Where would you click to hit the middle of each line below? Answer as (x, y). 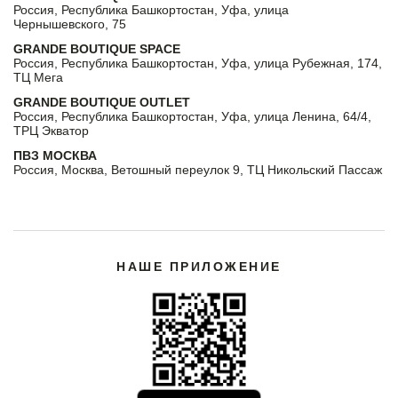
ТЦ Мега (38, 78)
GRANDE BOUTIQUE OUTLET (102, 103)
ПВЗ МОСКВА (55, 156)
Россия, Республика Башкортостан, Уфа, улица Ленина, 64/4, (192, 117)
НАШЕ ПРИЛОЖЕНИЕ (199, 267)
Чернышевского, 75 (70, 24)
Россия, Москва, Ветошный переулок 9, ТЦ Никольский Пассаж (198, 170)
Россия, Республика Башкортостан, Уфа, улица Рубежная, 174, (198, 64)
